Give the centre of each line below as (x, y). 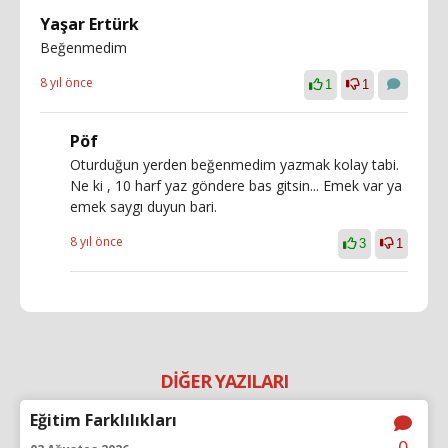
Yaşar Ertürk (89, 24)
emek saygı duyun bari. (143, 206)
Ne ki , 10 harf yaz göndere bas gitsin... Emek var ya (236, 185)
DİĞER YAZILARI (224, 381)
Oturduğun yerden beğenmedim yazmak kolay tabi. (234, 164)
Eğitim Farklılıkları (103, 420)
